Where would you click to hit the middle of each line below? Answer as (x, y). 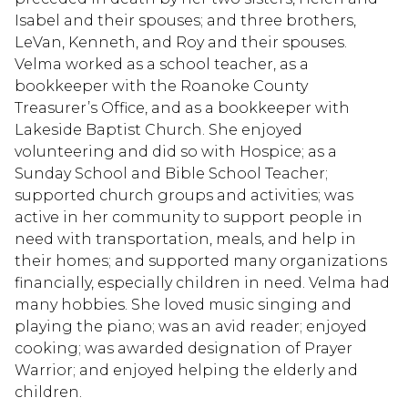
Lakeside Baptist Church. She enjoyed (158, 129)
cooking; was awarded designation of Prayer (184, 348)
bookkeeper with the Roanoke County (161, 86)
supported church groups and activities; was (184, 195)
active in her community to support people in (189, 217)
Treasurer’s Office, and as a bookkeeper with (182, 107)
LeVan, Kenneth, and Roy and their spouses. (181, 42)
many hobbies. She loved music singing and (183, 304)
